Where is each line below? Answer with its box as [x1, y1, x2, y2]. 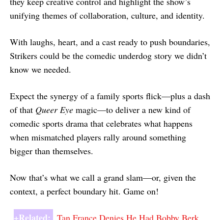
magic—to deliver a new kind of [73, 103, 191, 115]
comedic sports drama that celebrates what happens [10, 117, 192, 129]
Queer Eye [35, 103, 73, 115]
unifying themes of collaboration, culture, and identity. [10, 9, 205, 21]
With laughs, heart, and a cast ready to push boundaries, [10, 35, 210, 48]
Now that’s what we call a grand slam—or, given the [10, 171, 196, 183]
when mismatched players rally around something [10, 131, 186, 143]
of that [10, 103, 35, 115]
